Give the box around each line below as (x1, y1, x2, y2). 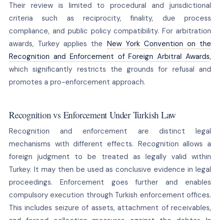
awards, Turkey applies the (8, 38, 107, 49)
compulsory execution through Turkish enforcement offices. (8, 190, 212, 200)
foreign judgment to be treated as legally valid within (8, 151, 212, 162)
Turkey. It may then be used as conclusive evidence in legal (8, 164, 212, 174)
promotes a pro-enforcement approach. (8, 77, 145, 87)
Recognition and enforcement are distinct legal (8, 126, 212, 136)
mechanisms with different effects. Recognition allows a (8, 138, 212, 149)
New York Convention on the (107, 38, 212, 49)
